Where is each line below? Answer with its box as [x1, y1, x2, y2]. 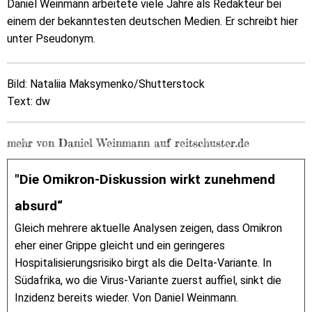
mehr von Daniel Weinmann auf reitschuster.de [7, 136, 249, 150]
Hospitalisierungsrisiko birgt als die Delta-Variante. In [15, 256, 272, 270]
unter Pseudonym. [7, 32, 95, 46]
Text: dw [7, 95, 50, 108]
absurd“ [15, 198, 63, 214]
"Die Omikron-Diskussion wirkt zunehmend [15, 171, 275, 187]
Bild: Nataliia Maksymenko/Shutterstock [7, 77, 205, 91]
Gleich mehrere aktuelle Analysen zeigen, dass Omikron [15, 221, 282, 235]
